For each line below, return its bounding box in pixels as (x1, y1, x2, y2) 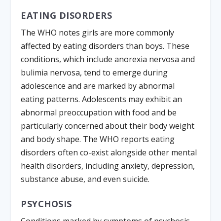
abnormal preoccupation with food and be (21, 107, 177, 118)
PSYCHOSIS (21, 198, 72, 210)
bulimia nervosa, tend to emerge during (21, 67, 168, 78)
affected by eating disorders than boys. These (21, 40, 190, 51)
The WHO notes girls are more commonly (21, 27, 175, 38)
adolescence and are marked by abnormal (21, 80, 175, 91)
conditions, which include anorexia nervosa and (21, 53, 195, 65)
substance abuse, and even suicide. (21, 173, 150, 184)
